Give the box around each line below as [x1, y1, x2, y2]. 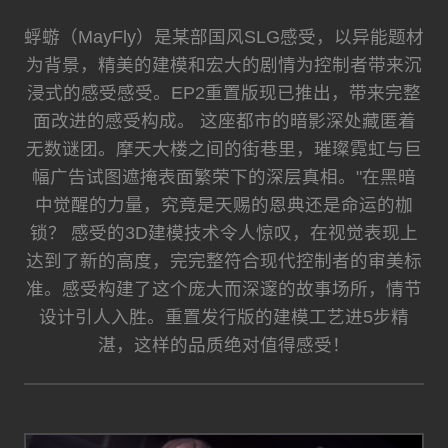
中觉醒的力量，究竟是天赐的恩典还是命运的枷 [35, 195, 413, 216]
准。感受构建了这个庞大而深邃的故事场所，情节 [26, 279, 422, 300]
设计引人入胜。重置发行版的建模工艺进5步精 [39, 307, 409, 328]
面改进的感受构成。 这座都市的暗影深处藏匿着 [32, 111, 416, 132]
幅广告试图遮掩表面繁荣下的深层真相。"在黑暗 [32, 167, 416, 188]
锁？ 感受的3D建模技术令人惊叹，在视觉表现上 [30, 223, 418, 244]
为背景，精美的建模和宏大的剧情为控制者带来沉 [26, 55, 422, 76]
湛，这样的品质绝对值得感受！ [98, 335, 350, 356]
